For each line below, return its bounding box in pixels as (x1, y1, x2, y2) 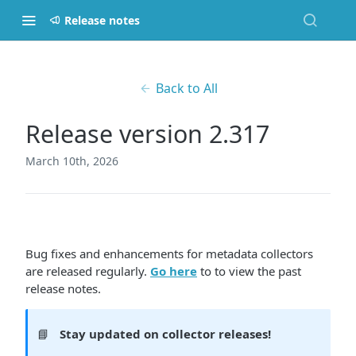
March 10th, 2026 (25, 153, 118, 168)
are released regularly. (25, 263, 150, 279)
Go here (150, 263, 197, 279)
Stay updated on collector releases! (60, 326, 272, 342)
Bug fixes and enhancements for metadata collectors (25, 246, 313, 261)
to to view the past (197, 263, 301, 279)
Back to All (155, 79, 218, 97)
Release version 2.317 (25, 118, 269, 150)
